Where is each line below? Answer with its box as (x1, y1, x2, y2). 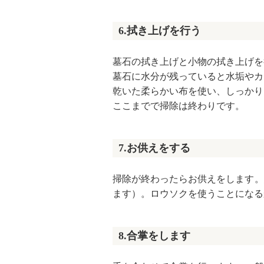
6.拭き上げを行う (118, 25, 201, 37)
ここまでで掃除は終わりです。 (113, 101, 245, 111)
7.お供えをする (118, 142, 190, 154)
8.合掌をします (118, 229, 190, 242)
